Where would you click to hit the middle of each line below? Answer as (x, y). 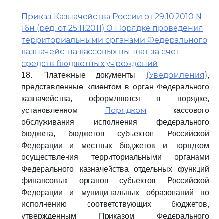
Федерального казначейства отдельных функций (115, 169)
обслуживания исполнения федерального (115, 122)
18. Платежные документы (84, 75)
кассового (178, 110)
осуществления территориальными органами (115, 157)
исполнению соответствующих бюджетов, (115, 204)
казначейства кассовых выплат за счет (100, 52)
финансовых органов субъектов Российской (115, 181)
